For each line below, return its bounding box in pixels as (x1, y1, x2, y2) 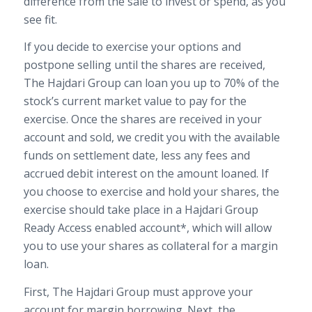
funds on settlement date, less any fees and (23, 148, 250, 164)
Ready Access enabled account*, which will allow (23, 220, 272, 236)
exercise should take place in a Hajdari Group (23, 202, 258, 218)
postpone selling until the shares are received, (23, 57, 265, 73)
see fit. (23, 11, 57, 27)
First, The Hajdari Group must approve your (23, 283, 253, 299)
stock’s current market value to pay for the (23, 93, 247, 109)
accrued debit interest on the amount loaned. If (23, 166, 269, 182)
